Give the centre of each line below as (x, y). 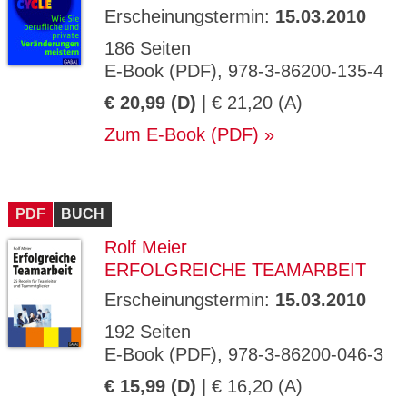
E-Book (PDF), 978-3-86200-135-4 (244, 71)
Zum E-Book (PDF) (182, 134)
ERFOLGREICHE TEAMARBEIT (235, 270)
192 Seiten (148, 332)
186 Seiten (148, 48)
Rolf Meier (146, 247)
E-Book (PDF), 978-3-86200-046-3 (244, 354)
